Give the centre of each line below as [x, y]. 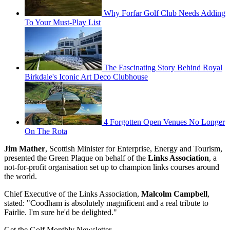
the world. [21, 177]
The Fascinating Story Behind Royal [163, 68]
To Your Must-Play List [63, 23]
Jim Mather [25, 149]
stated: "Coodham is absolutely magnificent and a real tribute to [106, 203]
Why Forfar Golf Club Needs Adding [165, 13]
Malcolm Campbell [174, 194]
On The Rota [46, 131]
